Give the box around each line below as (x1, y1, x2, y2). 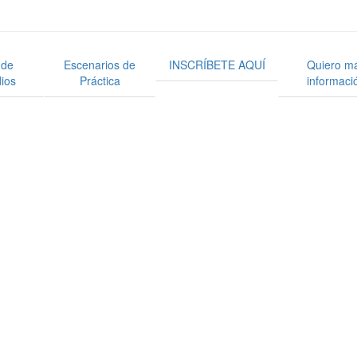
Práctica (79, 72, 120, 88)
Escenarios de (64, 56, 135, 73)
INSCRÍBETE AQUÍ (168, 56, 265, 73)
